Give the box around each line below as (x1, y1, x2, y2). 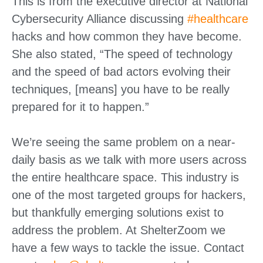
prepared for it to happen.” (12, 100, 149, 113)
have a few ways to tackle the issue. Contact (12, 241, 244, 254)
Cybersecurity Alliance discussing (12, 12, 187, 25)
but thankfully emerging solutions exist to (12, 206, 224, 219)
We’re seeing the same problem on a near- (12, 136, 235, 149)
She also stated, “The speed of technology (12, 48, 232, 60)
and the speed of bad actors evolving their (12, 65, 231, 78)
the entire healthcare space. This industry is (12, 171, 239, 184)
